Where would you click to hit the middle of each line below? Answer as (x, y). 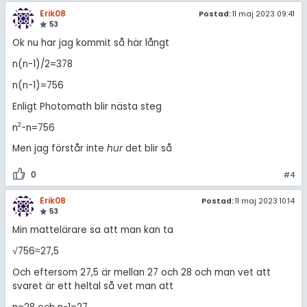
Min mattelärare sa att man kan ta (94, 230)
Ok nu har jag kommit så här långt (90, 43)
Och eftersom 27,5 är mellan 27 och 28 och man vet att (141, 273)
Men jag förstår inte (59, 149)
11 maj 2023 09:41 (264, 14)
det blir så (147, 149)
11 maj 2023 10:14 (265, 201)
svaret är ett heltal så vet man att (93, 286)
